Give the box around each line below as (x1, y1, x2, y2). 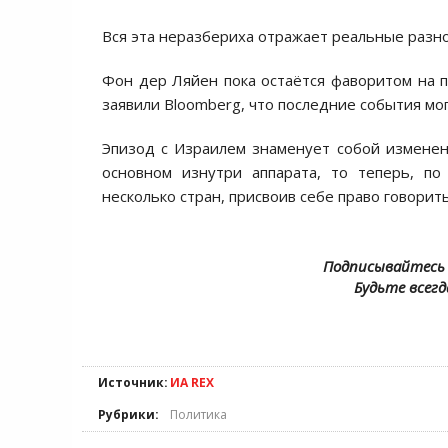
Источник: (98, 374, 168, 391)
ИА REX (170, 374, 214, 391)
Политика (170, 406, 227, 423)
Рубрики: (98, 406, 159, 423)
